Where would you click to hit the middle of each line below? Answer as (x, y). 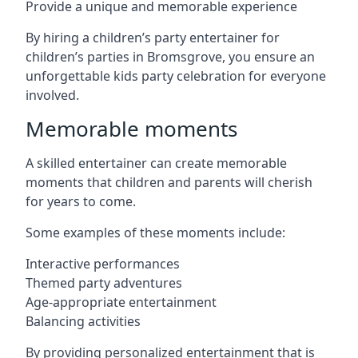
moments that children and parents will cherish (169, 182)
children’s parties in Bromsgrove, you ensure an (170, 57)
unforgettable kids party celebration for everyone (176, 76)
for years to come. (81, 201)
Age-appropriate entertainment (121, 302)
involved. (52, 95)
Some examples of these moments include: (155, 233)
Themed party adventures (104, 283)
